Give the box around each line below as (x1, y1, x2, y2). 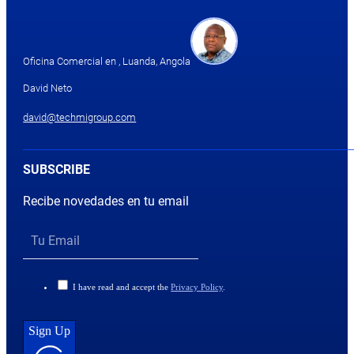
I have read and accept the (73, 281, 171, 292)
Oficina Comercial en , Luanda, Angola (23, 55, 191, 68)
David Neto (23, 82, 73, 95)
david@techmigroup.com (23, 111, 137, 123)
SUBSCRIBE (23, 162, 91, 178)
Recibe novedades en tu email (23, 194, 190, 209)
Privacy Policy (171, 281, 224, 292)
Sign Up (28, 323, 71, 338)
